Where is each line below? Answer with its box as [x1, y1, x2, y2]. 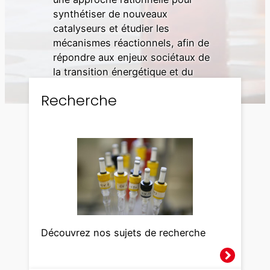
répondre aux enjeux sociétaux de [53, 51, 210, 64]
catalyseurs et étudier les [53, 22, 169, 35]
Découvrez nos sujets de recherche [41, 226, 206, 239]
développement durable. [53, 80, 165, 93]
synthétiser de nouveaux [53, 8, 168, 20]
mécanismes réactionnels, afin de [53, 37, 209, 49]
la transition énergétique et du [53, 66, 193, 78]
